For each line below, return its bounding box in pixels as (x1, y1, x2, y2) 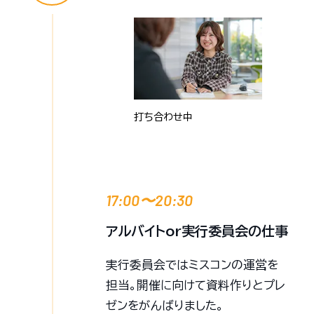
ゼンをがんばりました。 (106, 299, 224, 311)
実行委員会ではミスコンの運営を (106, 258, 279, 271)
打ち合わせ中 (134, 111, 193, 122)
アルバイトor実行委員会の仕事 (106, 224, 289, 238)
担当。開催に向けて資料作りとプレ (106, 278, 286, 291)
